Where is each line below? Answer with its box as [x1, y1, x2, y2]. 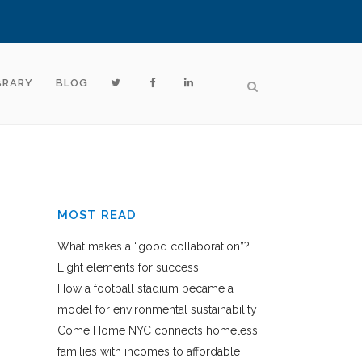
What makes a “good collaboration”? [57, 240, 250, 253]
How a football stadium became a [57, 282, 234, 295]
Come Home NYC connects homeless [57, 324, 258, 337]
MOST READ [57, 208, 137, 222]
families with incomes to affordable [57, 345, 240, 358]
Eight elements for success [57, 261, 199, 274]
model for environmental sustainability [57, 303, 257, 316]
